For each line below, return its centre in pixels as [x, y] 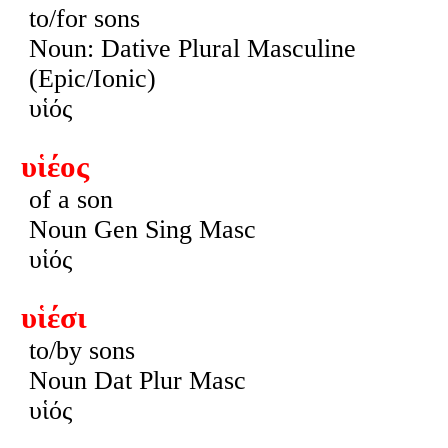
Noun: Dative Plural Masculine [192, 49]
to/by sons [81, 350]
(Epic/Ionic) [92, 79]
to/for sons [84, 19]
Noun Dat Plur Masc [137, 380]
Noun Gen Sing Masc [142, 230]
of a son [70, 200]
